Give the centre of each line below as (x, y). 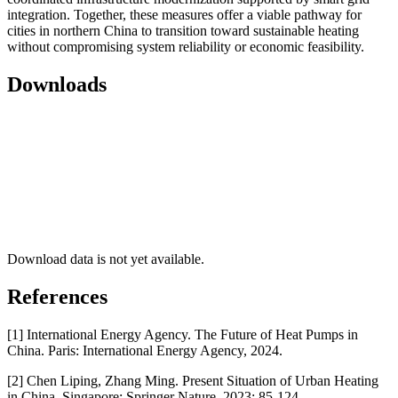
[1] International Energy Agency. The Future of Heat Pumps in (183, 334)
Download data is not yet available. (106, 259)
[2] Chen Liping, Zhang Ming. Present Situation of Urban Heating (193, 380)
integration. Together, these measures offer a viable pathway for (184, 15)
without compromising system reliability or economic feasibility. (186, 47)
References (57, 296)
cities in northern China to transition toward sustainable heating (183, 31)
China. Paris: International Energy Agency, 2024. (145, 350)
